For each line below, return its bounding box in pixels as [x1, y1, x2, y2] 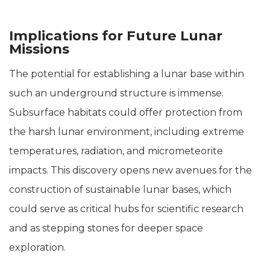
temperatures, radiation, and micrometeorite [9, 145, 223, 157]
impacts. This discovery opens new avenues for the [9, 164, 252, 176]
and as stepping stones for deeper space [9, 222, 203, 234]
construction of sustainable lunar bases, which [9, 183, 231, 195]
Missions [9, 40, 69, 57]
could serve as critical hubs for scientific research [9, 202, 243, 215]
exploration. [9, 241, 66, 253]
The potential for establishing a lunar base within [9, 67, 244, 80]
